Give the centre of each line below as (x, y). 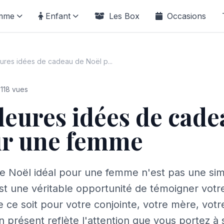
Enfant (58, 16)
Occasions (185, 16)
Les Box (123, 16)
